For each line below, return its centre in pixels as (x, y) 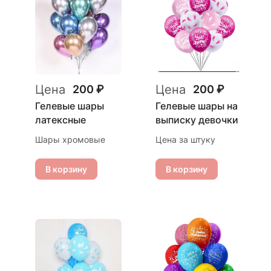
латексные (60, 120)
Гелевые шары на (197, 106)
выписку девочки (197, 120)
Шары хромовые (70, 139)
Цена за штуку (185, 139)
